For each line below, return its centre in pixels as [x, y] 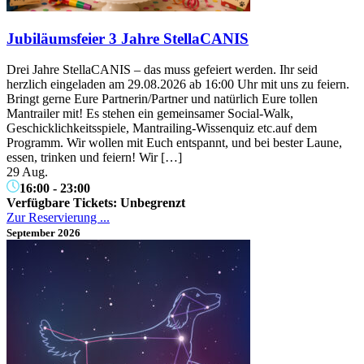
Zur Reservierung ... [58, 218]
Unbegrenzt [153, 203]
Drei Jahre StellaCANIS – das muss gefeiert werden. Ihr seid [162, 70]
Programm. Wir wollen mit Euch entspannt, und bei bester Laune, [174, 143]
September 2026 [43, 233]
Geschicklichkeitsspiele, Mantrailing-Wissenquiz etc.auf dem [162, 128]
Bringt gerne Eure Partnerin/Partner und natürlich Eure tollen [162, 99]
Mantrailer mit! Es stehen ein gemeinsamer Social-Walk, [150, 114]
